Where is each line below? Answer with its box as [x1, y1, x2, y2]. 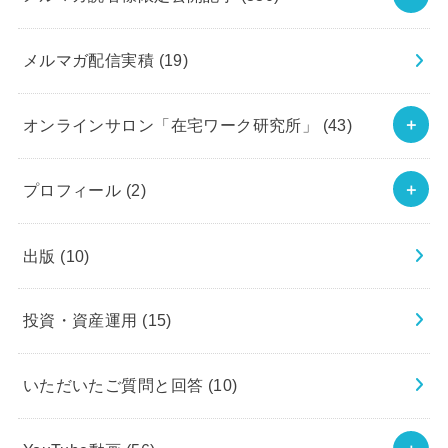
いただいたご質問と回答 [22, 376, 208, 395]
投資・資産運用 [22, 311, 143, 330]
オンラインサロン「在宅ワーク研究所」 [22, 116, 323, 135]
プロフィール [22, 181, 126, 200]
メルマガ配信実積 [22, 51, 159, 70]
